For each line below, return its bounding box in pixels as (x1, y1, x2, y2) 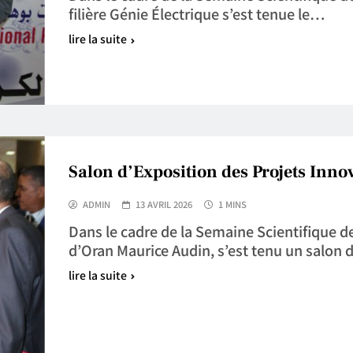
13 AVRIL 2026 (135, 197, 192, 210)
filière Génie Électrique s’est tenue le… (68, 3, 325, 24)
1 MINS (217, 197, 247, 210)
